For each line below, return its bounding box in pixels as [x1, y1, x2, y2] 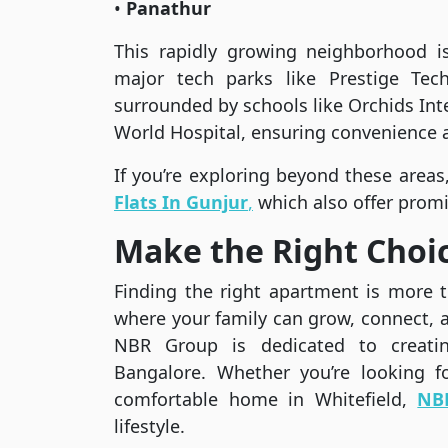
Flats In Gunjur [114, 190, 248, 215]
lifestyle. [114, 414, 185, 439]
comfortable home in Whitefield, [114, 387, 418, 412]
